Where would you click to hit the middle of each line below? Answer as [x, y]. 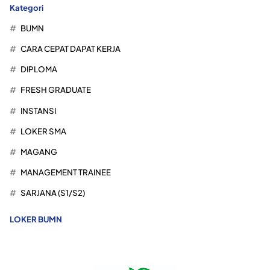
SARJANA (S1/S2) [52, 193]
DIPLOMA [39, 69]
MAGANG [39, 152]
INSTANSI [38, 110]
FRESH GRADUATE [55, 90]
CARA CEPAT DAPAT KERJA [70, 49]
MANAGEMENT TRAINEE [65, 172]
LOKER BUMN [36, 219]
